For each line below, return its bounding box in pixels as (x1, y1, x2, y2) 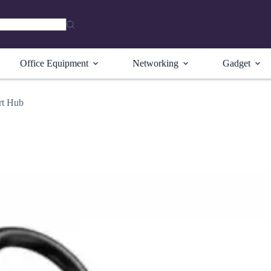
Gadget (223, 58, 251, 68)
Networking (132, 58, 179, 68)
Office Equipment (20, 58, 89, 68)
